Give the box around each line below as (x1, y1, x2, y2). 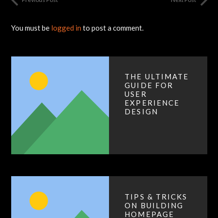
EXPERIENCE (125, 98, 180, 108)
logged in (51, 23, 81, 32)
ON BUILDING (125, 200, 184, 210)
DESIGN (125, 107, 158, 116)
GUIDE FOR (125, 81, 174, 90)
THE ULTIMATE (125, 72, 189, 81)
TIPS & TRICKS (125, 192, 188, 201)
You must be (11, 23, 51, 32)
